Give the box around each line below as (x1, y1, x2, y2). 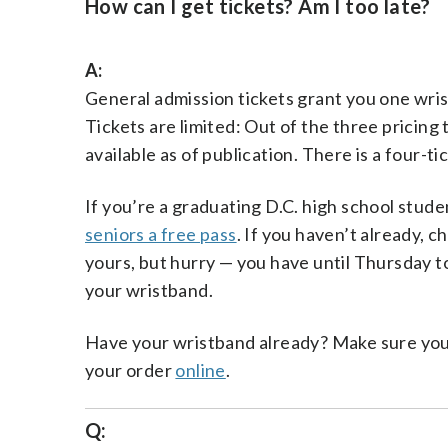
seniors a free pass (85, 223, 237, 245)
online (175, 359, 226, 381)
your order (85, 359, 176, 381)
